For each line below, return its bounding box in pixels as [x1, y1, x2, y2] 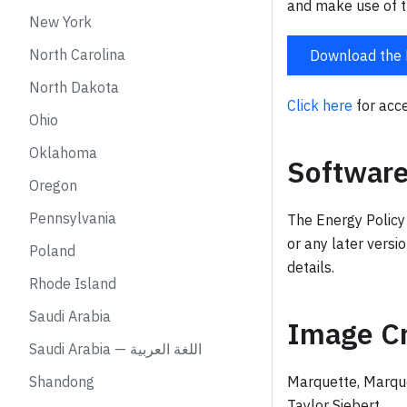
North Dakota [29, 78, 119, 96]
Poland [29, 242, 75, 260]
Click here [287, 96, 352, 114]
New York [29, 13, 92, 31]
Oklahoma [29, 144, 97, 162]
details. [287, 258, 334, 276]
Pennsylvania [29, 209, 116, 227]
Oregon [29, 176, 77, 194]
